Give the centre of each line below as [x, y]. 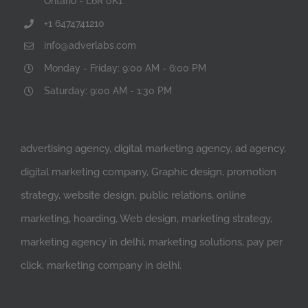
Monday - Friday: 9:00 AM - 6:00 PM [125, 68]
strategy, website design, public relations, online [133, 195]
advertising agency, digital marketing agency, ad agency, [153, 148]
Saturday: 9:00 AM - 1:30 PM [108, 91]
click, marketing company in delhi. [101, 265]
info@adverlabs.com [90, 46]
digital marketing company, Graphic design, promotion [148, 172]
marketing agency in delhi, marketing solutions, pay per [152, 242]
